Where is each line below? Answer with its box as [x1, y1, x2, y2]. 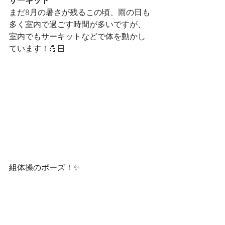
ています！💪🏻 [9, 44, 65, 55]
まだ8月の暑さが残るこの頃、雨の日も [9, 8, 150, 19]
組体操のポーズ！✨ [9, 163, 80, 174]
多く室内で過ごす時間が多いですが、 [9, 20, 146, 31]
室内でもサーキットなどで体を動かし [9, 32, 146, 43]
